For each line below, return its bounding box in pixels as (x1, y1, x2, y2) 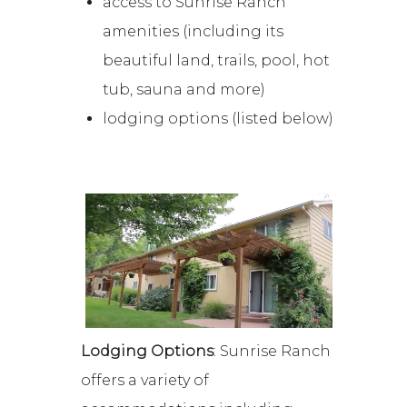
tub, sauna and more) (103, 80, 266, 98)
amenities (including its (103, 22, 284, 40)
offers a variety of (81, 372, 210, 390)
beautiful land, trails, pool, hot (103, 51, 331, 69)
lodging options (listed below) (103, 109, 334, 127)
